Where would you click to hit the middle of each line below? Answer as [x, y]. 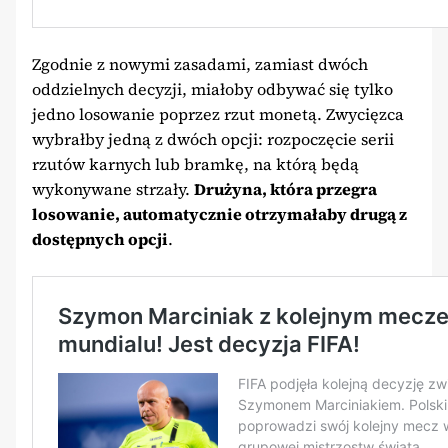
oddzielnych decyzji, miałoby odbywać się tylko [212, 88]
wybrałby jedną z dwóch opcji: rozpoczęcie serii [213, 138]
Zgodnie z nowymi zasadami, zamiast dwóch [200, 63]
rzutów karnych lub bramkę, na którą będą [195, 163]
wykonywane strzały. [113, 188]
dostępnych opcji [100, 238]
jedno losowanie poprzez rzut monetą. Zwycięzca [218, 113]
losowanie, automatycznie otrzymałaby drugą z [219, 213]
